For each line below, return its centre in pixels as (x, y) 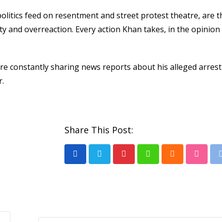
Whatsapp (166, 160)
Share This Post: (99, 130)
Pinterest (140, 160)
